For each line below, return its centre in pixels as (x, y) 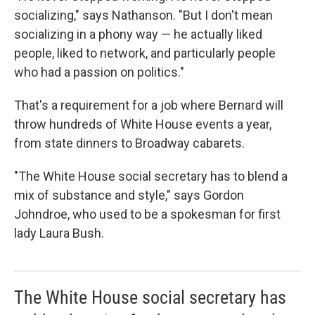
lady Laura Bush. (59, 233)
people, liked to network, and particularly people (145, 53)
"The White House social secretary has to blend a (151, 176)
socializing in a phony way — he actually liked (138, 34)
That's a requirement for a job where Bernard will (149, 105)
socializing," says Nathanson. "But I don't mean (143, 15)
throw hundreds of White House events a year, (143, 124)
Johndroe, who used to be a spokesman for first (147, 214)
